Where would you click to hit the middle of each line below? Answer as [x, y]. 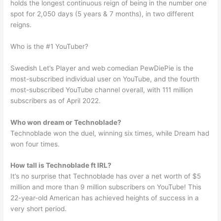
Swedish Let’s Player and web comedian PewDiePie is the [102, 68]
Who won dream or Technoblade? [66, 122]
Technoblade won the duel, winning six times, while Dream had [110, 133]
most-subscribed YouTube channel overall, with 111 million [102, 90]
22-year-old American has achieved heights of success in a [105, 198]
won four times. [35, 144]
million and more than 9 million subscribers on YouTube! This [106, 187]
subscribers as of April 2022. [56, 100]
